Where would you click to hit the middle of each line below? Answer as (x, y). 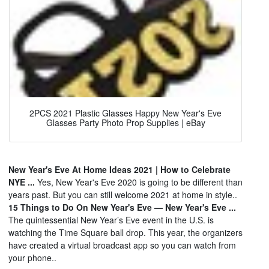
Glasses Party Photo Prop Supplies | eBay (125, 122)
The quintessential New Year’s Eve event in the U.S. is (111, 220)
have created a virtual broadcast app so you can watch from (122, 245)
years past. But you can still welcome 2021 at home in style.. (123, 195)
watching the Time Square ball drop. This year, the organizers (125, 233)
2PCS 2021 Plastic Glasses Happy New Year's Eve (125, 113)
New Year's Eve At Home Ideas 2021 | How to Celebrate (119, 170)
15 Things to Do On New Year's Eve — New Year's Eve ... (122, 207)
